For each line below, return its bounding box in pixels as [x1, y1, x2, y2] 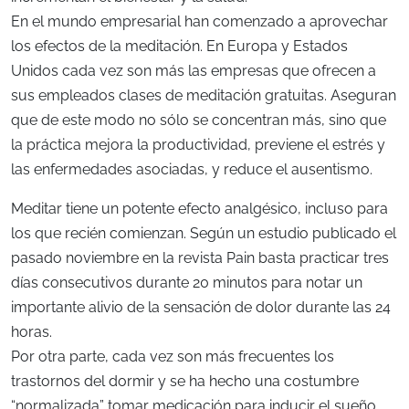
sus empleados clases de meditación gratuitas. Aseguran [11, 86, 396, 104]
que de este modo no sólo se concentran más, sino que [11, 110, 386, 129]
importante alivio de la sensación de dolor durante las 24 [11, 298, 391, 316]
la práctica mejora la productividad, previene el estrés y [11, 135, 385, 153]
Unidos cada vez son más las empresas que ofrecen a [11, 61, 376, 79]
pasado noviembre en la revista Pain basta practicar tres [11, 248, 389, 267]
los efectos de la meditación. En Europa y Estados [11, 37, 348, 55]
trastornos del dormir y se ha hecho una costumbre [11, 372, 359, 390]
